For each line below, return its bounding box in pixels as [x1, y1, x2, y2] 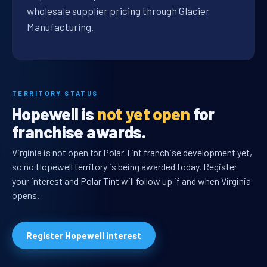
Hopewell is [12, 103, 98, 125]
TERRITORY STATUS [12, 89, 98, 98]
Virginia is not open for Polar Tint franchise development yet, [12, 147, 252, 159]
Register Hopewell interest [26, 230, 141, 241]
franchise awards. [12, 121, 146, 142]
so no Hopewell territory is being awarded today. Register [12, 161, 237, 173]
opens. [12, 190, 39, 201]
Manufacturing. [27, 21, 94, 33]
